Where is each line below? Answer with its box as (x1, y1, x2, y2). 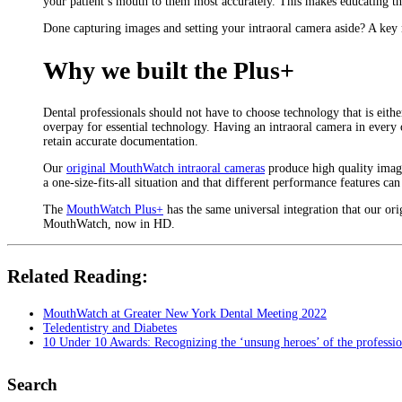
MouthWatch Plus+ (66, 203, 163, 217)
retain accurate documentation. (43, 135, 198, 149)
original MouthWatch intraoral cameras (66, 162, 265, 176)
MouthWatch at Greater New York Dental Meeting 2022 (43, 307, 327, 321)
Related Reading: (7, 266, 148, 288)
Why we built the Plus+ (43, 57, 294, 85)
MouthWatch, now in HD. (43, 217, 175, 232)
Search (7, 374, 57, 394)
